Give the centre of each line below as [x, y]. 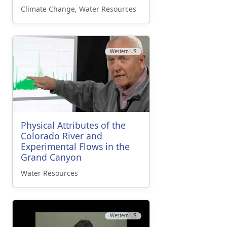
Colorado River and [62, 136]
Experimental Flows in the [75, 147]
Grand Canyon [51, 157]
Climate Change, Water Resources [79, 9]
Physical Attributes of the [73, 125]
